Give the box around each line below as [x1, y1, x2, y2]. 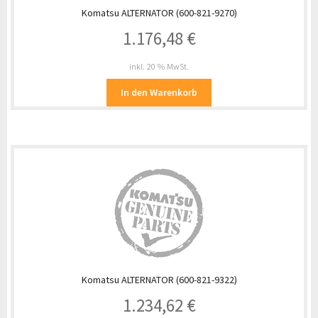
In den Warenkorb [121, 86, 197, 99]
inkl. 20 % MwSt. [129, 60, 189, 72]
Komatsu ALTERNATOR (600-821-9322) [81, 273, 237, 286]
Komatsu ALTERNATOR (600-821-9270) [81, 6, 237, 20]
